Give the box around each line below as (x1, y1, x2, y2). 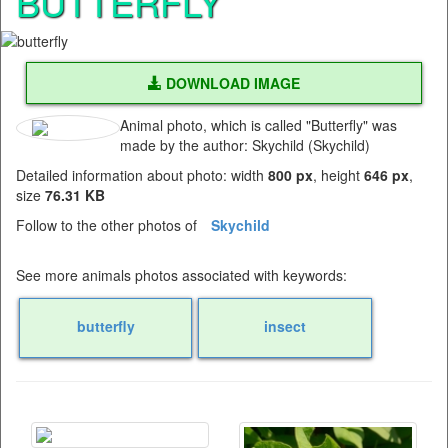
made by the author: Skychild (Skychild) (120, 135, 370, 155)
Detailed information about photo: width (16, 165, 268, 185)
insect (263, 316, 306, 336)
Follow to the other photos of (16, 215, 201, 235)
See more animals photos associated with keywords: (16, 265, 347, 285)
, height (313, 165, 364, 185)
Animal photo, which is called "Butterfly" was (120, 115, 397, 135)
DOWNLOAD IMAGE (162, 73, 300, 93)
